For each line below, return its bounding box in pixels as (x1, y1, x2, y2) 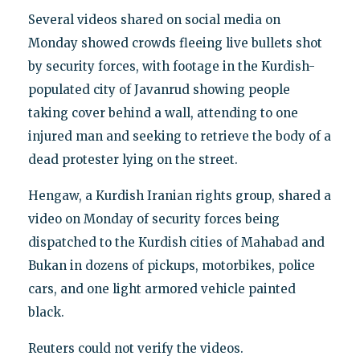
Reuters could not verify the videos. (27, 340, 243, 356)
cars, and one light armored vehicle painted (27, 280, 296, 297)
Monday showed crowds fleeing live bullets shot (27, 35, 322, 51)
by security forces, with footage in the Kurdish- (27, 58, 315, 74)
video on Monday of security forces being (27, 211, 280, 227)
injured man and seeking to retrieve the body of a (27, 128, 331, 144)
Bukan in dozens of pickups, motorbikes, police (27, 257, 315, 273)
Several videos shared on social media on (27, 11, 280, 27)
